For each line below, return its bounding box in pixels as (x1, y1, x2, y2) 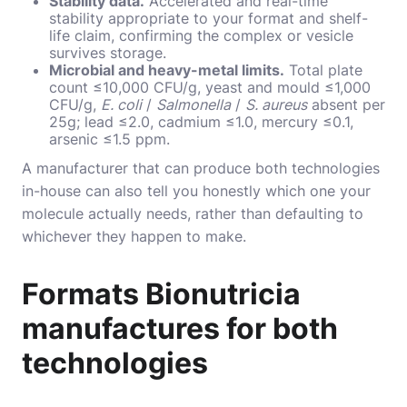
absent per (307, 94, 385, 114)
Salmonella (156, 94, 231, 114)
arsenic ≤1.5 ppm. (49, 129, 170, 148)
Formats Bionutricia (22, 275, 301, 312)
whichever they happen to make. (22, 226, 246, 245)
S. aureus (245, 94, 307, 114)
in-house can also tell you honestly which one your (22, 181, 371, 200)
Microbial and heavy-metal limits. (49, 60, 284, 79)
